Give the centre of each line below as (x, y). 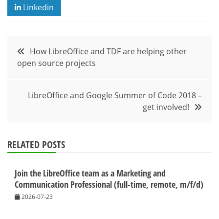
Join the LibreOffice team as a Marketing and (90, 173)
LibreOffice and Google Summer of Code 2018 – (115, 95)
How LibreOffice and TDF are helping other (108, 51)
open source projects (56, 63)
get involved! (166, 107)
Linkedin (37, 7)
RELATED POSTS (36, 144)
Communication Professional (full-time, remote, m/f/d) (109, 184)
